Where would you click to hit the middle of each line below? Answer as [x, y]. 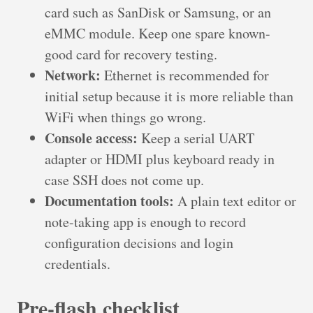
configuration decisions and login [139, 242]
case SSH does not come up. [124, 180]
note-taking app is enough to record [145, 221]
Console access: [91, 138]
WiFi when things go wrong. [125, 117]
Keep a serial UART [196, 138]
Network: [73, 75]
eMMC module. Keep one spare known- [158, 33]
